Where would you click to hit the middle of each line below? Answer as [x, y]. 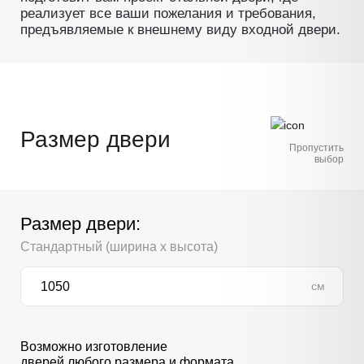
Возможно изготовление [94, 346]
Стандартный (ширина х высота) [119, 246]
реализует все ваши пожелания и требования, [168, 13]
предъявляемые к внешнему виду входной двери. [180, 29]
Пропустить [316, 147]
